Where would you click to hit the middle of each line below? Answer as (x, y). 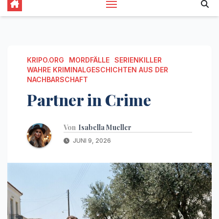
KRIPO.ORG (45, 60)
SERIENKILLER (138, 60)
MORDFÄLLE (89, 60)
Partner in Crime (89, 99)
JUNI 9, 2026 (91, 140)
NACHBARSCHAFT (57, 79)
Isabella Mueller (105, 127)
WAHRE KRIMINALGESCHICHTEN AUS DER (98, 70)
